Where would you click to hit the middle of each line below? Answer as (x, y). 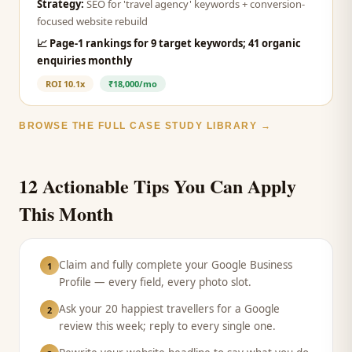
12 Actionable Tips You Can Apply (158, 186)
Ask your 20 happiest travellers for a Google (169, 309)
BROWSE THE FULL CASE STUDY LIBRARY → (145, 126)
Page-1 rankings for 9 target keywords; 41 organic (175, 43)
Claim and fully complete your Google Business (176, 265)
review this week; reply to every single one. (167, 326)
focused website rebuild (92, 21)
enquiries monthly (84, 60)
